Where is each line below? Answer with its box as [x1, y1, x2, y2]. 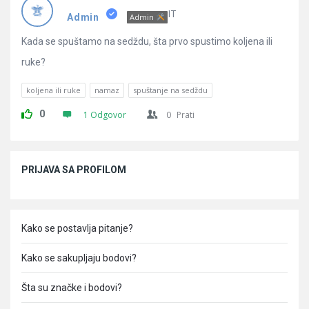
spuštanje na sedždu [133, 85, 208, 95]
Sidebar [10, 151, 59, 168]
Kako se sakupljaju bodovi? [21, 252, 137, 263]
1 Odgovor [83, 109, 126, 121]
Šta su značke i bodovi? [21, 282, 122, 293]
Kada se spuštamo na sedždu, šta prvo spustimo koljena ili [21, 36, 272, 47]
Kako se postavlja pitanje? [21, 223, 133, 234]
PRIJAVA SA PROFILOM [21, 164, 126, 175]
